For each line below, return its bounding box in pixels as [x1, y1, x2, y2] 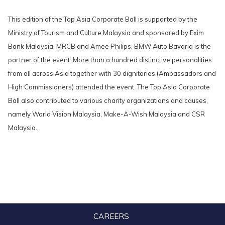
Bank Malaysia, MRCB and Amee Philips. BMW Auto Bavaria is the [8, 42, 211, 50]
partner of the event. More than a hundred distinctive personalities [8, 56, 212, 64]
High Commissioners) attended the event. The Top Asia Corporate [8, 83, 210, 91]
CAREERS [93, 211, 129, 221]
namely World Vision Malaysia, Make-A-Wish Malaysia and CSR [8, 110, 205, 118]
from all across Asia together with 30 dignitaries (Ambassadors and [8, 69, 216, 77]
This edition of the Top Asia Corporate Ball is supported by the [8, 15, 197, 23]
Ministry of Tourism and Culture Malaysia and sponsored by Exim [8, 29, 204, 37]
